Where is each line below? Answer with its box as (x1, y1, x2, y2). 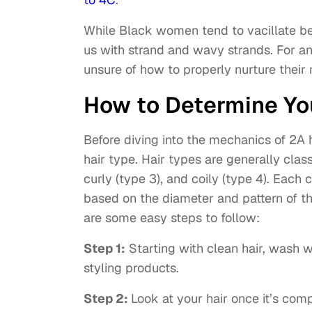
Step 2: (84, 290, 131, 307)
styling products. (84, 260, 179, 276)
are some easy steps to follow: (84, 210, 260, 226)
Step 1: (84, 240, 125, 257)
